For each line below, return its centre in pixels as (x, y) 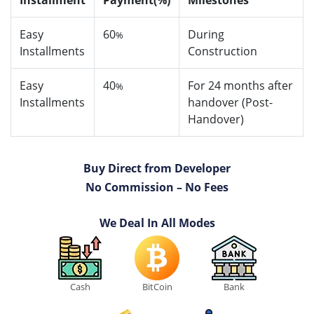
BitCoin (157, 287)
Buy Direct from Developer (157, 169)
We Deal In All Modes (157, 223)
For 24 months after (240, 86)
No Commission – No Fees (157, 187)
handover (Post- (230, 103)
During (206, 35)
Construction (223, 52)
